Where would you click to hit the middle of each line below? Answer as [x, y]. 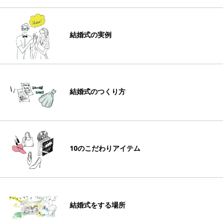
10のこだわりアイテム [105, 148]
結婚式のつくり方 [98, 92]
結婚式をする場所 [98, 205]
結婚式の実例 [91, 35]
